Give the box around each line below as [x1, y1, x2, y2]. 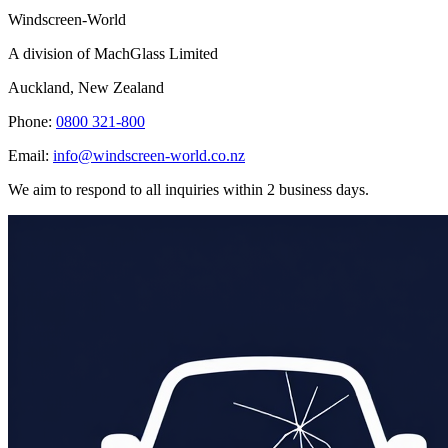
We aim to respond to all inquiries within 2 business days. [8, 181, 369, 199]
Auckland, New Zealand [8, 79, 164, 97]
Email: [8, 147, 53, 165]
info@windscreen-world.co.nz [53, 147, 245, 165]
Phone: [8, 113, 56, 131]
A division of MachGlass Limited [8, 45, 218, 63]
